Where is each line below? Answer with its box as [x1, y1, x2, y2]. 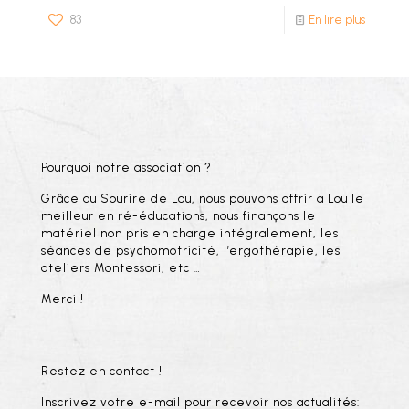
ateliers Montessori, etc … [41, 261, 201, 276]
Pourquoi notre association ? [41, 161, 212, 175]
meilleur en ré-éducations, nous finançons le [41, 209, 316, 224]
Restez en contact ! [41, 364, 163, 379]
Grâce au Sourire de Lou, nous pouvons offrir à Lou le [41, 192, 364, 206]
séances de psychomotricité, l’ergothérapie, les [41, 244, 341, 258]
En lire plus [309, 13, 365, 27]
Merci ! [41, 292, 84, 307]
